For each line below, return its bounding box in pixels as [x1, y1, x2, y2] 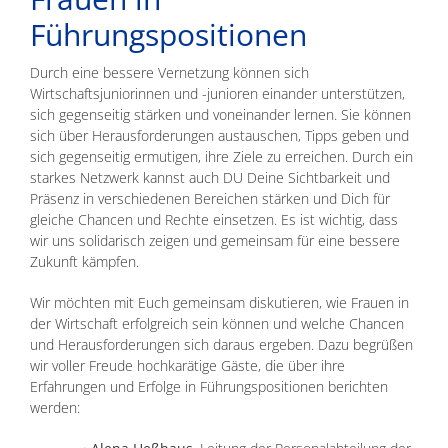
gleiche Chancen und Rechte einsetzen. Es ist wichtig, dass [30, 209, 398, 229]
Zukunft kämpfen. [30, 251, 139, 271]
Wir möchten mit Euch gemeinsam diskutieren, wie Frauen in [30, 292, 409, 312]
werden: [30, 397, 80, 417]
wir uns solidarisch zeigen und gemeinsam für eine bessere [30, 230, 400, 250]
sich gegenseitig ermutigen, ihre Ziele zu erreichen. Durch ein [30, 146, 413, 166]
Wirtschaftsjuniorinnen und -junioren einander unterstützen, [30, 83, 405, 103]
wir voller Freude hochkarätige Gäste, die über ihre [30, 355, 345, 375]
